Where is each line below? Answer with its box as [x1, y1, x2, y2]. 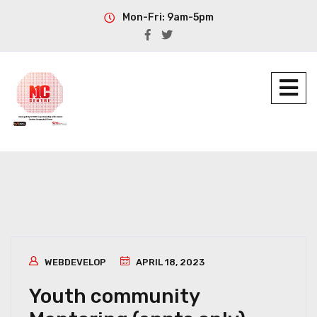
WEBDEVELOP [45, 257, 106, 267]
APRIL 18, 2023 [134, 257, 204, 267]
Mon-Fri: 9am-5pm [122, 11, 214, 23]
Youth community [29, 284, 200, 308]
